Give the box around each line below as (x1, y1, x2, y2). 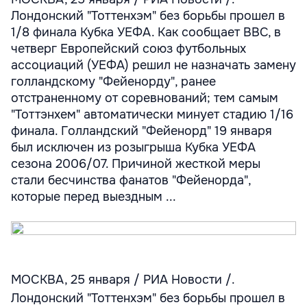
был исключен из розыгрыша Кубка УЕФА (11, 140, 256, 155)
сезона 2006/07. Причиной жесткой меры (11, 156, 260, 171)
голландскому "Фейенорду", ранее (11, 74, 216, 89)
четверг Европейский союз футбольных (11, 41, 246, 56)
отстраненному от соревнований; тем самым (11, 90, 278, 106)
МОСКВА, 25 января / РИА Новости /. (11, 272, 234, 287)
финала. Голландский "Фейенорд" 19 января (11, 123, 272, 138)
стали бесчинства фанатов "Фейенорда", (11, 173, 251, 188)
